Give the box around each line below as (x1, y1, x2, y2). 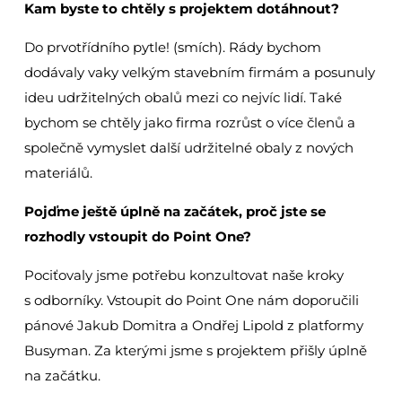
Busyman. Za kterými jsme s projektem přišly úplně (23, 342, 367, 360)
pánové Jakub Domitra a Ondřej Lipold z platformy (23, 317, 363, 335)
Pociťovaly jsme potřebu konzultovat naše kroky (23, 267, 344, 284)
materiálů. (23, 164, 92, 182)
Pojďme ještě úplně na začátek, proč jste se (23, 203, 326, 221)
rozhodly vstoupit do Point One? (23, 228, 251, 246)
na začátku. (23, 367, 100, 385)
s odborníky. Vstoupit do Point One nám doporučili (23, 292, 359, 310)
